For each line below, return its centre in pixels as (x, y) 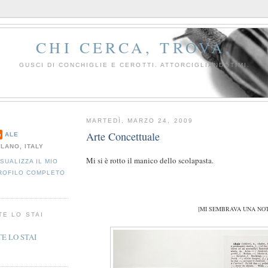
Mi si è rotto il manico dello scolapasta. (150, 160)
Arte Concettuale (123, 136)
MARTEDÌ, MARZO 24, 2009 (140, 121)
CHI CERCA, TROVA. (135, 47)
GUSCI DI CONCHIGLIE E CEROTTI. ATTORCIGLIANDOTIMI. (135, 65)
